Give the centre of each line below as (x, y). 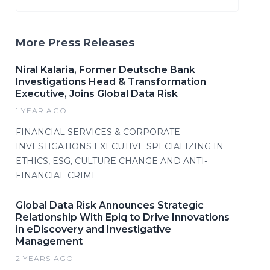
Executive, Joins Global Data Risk (97, 94)
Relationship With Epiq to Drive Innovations (123, 217)
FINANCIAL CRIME (57, 175)
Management (49, 241)
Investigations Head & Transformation (111, 82)
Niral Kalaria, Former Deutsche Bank (105, 70)
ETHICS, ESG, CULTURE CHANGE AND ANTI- (111, 161)
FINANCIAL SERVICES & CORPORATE (98, 132)
